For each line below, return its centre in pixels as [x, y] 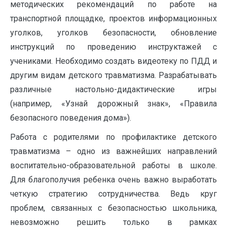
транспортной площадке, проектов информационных [113, 19]
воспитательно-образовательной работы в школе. [113, 166]
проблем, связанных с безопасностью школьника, [113, 208]
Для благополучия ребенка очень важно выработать [113, 180]
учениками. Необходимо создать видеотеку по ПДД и [113, 61]
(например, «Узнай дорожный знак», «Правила [113, 104]
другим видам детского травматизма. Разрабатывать [113, 75]
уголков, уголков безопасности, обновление [113, 33]
